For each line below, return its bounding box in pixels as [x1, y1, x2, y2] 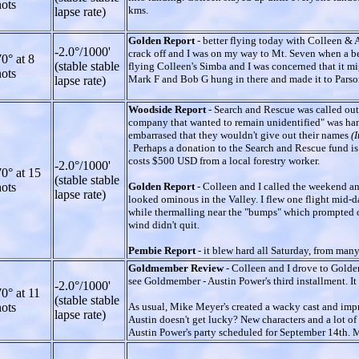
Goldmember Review [128, 261, 226, 274]
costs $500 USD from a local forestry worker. [128, 154, 320, 167]
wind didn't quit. [128, 218, 200, 231]
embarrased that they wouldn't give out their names [128, 128, 351, 141]
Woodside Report [128, 103, 208, 115]
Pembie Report [128, 244, 198, 256]
